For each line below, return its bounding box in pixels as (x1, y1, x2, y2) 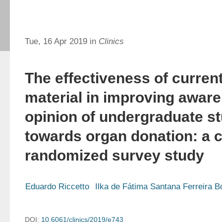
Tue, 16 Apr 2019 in (25, 37, 99, 46)
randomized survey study (25, 147, 204, 164)
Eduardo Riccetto (25, 182, 89, 191)
